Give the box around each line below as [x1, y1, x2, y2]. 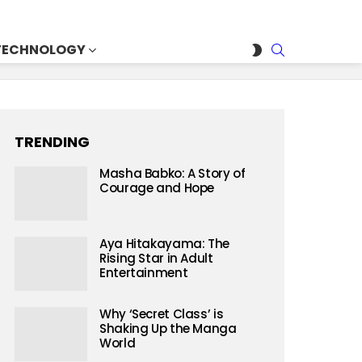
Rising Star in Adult [99, 250, 213, 267]
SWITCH [263, 40, 304, 52]
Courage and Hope [99, 179, 214, 196]
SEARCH [284, 39, 324, 51]
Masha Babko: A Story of [99, 165, 246, 182]
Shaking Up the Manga [99, 320, 237, 337]
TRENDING [15, 132, 90, 152]
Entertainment [99, 264, 188, 281]
